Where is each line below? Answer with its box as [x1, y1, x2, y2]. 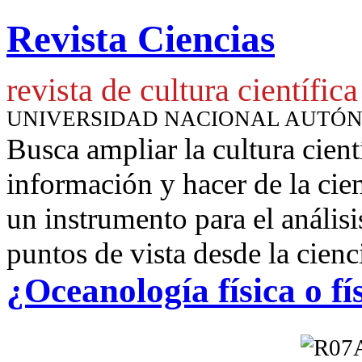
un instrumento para [6, 201, 253, 235]
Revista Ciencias [6, 18, 275, 61]
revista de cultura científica [6, 72, 358, 108]
